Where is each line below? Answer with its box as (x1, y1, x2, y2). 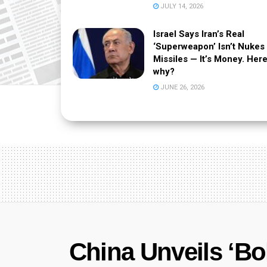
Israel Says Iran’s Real (153, 28, 244, 39)
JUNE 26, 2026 (159, 83, 204, 91)
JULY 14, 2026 (159, 2, 203, 10)
